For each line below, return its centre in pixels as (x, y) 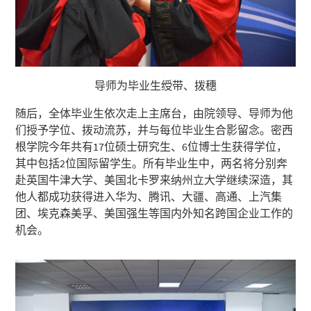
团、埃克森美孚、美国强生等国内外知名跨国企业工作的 (154, 213)
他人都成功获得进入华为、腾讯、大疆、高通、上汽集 (149, 197)
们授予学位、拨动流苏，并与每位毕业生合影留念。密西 (154, 130)
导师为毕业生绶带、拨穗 (155, 86)
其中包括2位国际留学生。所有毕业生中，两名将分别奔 (152, 163)
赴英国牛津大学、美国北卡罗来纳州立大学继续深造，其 (154, 180)
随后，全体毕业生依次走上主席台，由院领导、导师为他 (154, 114)
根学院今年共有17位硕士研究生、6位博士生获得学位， (152, 147)
